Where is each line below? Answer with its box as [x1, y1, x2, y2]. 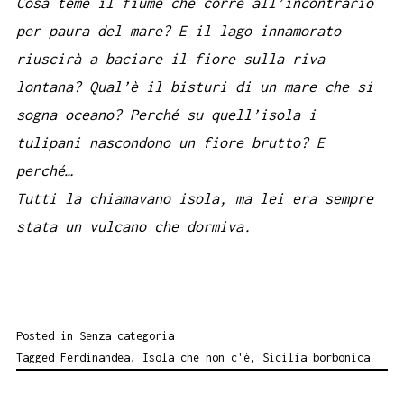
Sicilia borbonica [262, 350, 370, 364]
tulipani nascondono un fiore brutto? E [16, 133, 325, 151]
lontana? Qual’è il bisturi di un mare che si [16, 78, 373, 95]
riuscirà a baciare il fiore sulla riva [16, 50, 325, 67]
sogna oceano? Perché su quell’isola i [16, 106, 317, 123]
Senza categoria [79, 328, 174, 343]
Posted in [16, 328, 79, 343]
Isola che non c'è [142, 350, 250, 364]
